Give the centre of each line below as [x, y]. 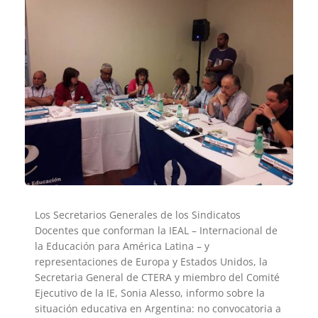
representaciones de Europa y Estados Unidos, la [151, 261]
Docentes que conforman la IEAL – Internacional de [156, 230]
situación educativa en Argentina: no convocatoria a [158, 308]
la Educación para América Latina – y [122, 246]
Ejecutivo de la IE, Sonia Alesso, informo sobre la [150, 292]
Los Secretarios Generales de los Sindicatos [138, 214]
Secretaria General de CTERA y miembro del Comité [157, 277]
